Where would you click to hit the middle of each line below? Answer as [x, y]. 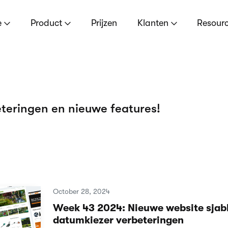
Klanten [154, 23]
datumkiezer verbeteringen [118, 220]
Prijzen [104, 23]
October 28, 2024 [81, 191]
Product [47, 23]
